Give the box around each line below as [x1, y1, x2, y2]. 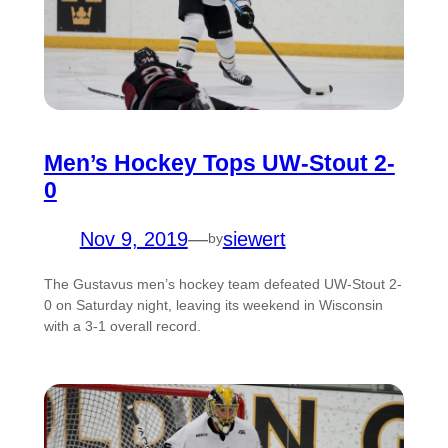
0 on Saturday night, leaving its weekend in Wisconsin [43, 296, 383, 313]
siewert [222, 227, 286, 250]
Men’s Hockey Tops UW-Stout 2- [43, 149, 395, 176]
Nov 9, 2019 [79, 227, 188, 250]
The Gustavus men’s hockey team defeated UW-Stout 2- [43, 275, 402, 292]
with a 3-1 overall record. [43, 317, 201, 334]
